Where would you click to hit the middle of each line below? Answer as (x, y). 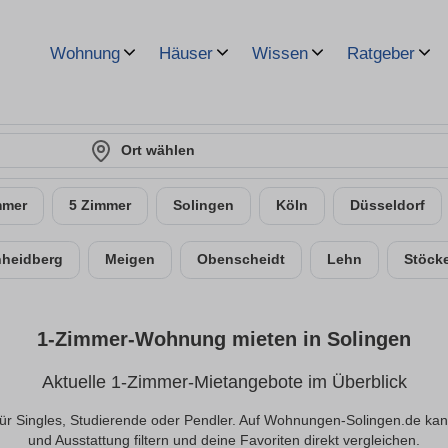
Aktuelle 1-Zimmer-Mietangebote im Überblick (224, 382)
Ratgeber (381, 53)
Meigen (130, 259)
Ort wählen (158, 150)
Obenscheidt (241, 259)
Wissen (280, 53)
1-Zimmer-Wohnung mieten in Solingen (224, 339)
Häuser (186, 53)
